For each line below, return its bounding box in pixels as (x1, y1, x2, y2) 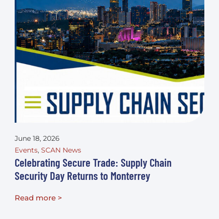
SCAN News (41, 146, 81, 154)
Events (15, 146, 38, 154)
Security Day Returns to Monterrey (15, 168, 150, 182)
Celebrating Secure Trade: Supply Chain (15, 155, 172, 169)
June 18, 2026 (15, 134, 60, 142)
